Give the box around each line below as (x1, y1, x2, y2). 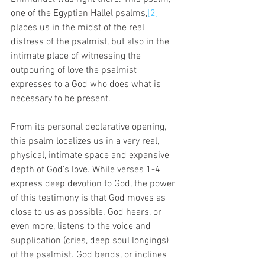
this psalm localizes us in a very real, (11, 135, 161, 147)
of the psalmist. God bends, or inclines (11, 248, 169, 261)
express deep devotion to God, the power (11, 177, 177, 190)
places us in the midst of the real (11, 21, 147, 34)
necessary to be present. (11, 92, 113, 105)
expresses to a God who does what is (11, 78, 163, 91)
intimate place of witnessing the (11, 50, 143, 62)
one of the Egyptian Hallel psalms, (11, 7, 147, 20)
